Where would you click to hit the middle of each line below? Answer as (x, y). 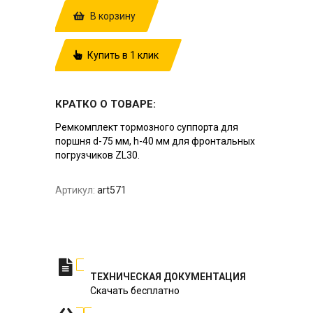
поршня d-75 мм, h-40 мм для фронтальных (155, 141)
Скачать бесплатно (135, 290)
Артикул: (75, 190)
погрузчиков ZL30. (97, 155)
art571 (112, 190)
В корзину (112, 16)
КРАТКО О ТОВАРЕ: (105, 104)
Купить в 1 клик (122, 55)
